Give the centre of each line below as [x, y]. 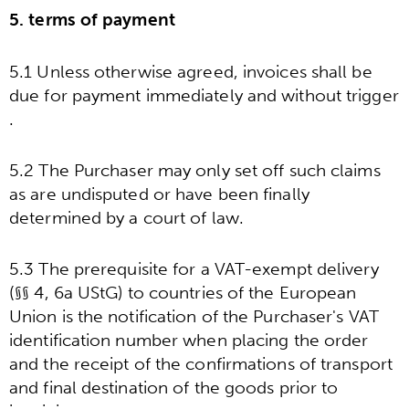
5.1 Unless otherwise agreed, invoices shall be [191, 71]
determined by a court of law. [126, 217]
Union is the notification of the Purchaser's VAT [194, 317]
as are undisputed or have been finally [159, 194]
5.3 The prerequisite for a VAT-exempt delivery [194, 269]
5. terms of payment [92, 20]
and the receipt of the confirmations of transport [201, 364]
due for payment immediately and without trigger [204, 95]
